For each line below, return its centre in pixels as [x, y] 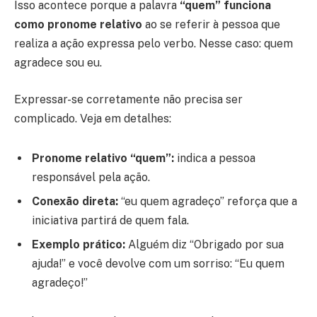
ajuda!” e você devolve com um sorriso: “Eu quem [158, 263]
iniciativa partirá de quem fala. [110, 220]
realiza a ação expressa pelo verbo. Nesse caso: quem [154, 44]
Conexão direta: [75, 201]
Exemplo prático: [79, 244]
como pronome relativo [78, 25]
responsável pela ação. [91, 177]
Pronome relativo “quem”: [104, 158]
